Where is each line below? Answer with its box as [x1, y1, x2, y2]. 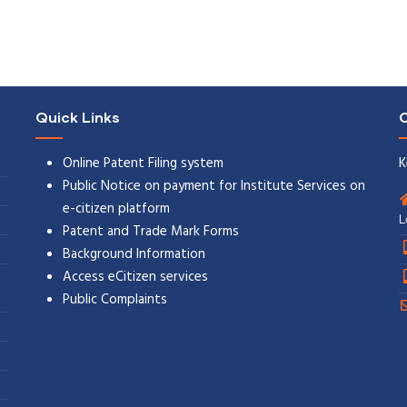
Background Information [62, 243, 205, 265]
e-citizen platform [62, 197, 170, 220]
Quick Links [35, 107, 120, 125]
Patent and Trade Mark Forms [62, 220, 239, 243]
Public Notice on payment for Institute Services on [62, 174, 365, 197]
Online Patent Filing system [62, 152, 223, 174]
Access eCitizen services [62, 265, 208, 288]
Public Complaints [62, 288, 167, 311]
